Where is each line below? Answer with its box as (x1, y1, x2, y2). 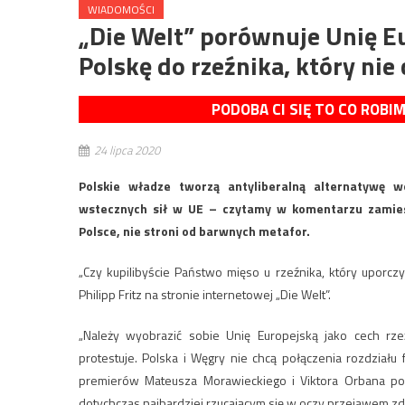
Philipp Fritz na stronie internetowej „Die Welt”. (79, 285, 331, 305)
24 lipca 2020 (94, 141, 160, 160)
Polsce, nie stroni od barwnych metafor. (79, 221, 310, 241)
